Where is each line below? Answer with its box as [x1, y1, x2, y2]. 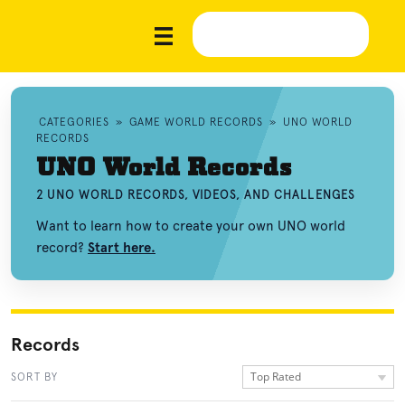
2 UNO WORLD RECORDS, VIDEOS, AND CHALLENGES [36, 188, 355, 202]
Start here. [88, 240, 155, 256]
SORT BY [11, 371, 58, 383]
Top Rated [250, 369, 301, 384]
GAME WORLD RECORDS [128, 116, 263, 128]
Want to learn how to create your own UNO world [36, 218, 345, 234]
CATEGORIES [39, 116, 109, 128]
